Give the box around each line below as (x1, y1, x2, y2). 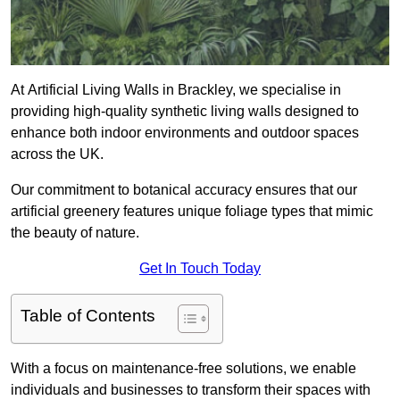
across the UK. (11, 146, 104, 162)
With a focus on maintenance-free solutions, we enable (11, 361, 356, 377)
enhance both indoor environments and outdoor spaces (11, 125, 359, 141)
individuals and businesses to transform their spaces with (11, 382, 371, 398)
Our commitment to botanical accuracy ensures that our (11, 182, 357, 198)
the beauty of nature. (11, 225, 139, 241)
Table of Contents (21, 306, 155, 326)
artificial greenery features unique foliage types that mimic (11, 204, 373, 220)
